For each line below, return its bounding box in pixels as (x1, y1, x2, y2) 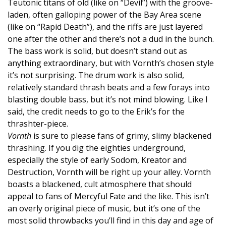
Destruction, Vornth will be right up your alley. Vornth (8, 166, 211, 178)
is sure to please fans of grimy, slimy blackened (31, 130, 211, 142)
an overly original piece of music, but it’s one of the (8, 203, 200, 214)
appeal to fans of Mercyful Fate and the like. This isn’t (8, 191, 209, 202)
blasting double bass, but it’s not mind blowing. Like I (8, 94, 208, 105)
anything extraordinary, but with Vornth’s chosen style (8, 58, 214, 69)
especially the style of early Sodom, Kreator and (8, 154, 187, 166)
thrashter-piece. (8, 118, 68, 130)
